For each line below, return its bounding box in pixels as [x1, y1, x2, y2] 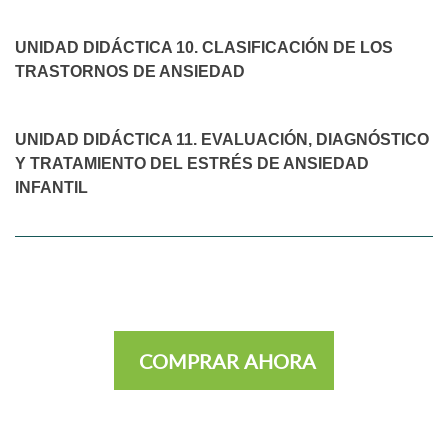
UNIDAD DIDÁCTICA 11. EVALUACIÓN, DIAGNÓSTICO [15, 130, 429, 148]
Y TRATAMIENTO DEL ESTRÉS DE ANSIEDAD [15, 154, 369, 172]
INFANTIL [15, 178, 88, 196]
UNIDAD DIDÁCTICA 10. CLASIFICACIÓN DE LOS [15, 38, 393, 56]
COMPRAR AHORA [139, 348, 316, 373]
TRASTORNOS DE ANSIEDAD [15, 62, 245, 80]
